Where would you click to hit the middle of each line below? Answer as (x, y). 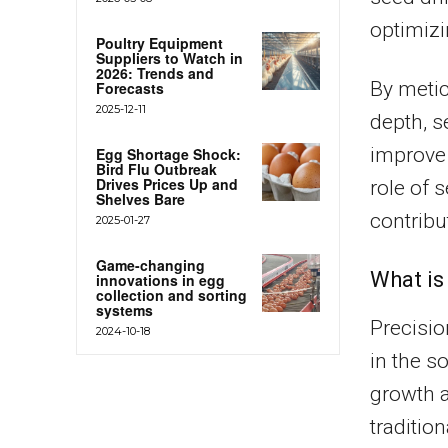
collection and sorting (171, 294)
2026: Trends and (155, 72)
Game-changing (150, 264)
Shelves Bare (140, 198)
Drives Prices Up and (167, 183)
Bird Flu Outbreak (156, 168)
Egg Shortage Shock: (168, 153)
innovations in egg (160, 279)
